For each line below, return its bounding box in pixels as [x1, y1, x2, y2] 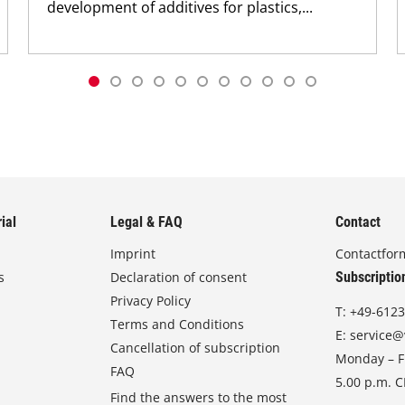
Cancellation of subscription [110, 339, 281, 357]
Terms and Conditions [110, 316, 245, 334]
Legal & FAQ [110, 213, 184, 231]
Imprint [110, 245, 156, 263]
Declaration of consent [110, 268, 248, 287]
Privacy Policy [110, 292, 192, 310]
